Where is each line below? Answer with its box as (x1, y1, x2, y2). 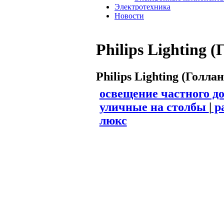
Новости (114, 11, 144, 20)
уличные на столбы (99, 100, 209, 113)
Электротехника (114, 2, 170, 11)
